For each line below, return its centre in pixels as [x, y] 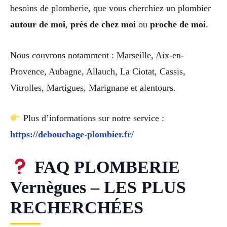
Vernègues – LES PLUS [98, 187]
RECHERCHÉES [77, 208]
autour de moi [38, 24]
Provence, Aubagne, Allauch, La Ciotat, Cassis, [98, 71]
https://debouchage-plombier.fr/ [72, 135]
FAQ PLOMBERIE [105, 167]
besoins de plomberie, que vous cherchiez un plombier [110, 8]
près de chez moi [103, 24]
